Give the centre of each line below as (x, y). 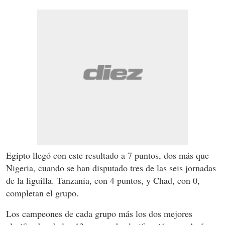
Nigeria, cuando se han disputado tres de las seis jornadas (111, 168)
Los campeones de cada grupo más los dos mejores (99, 214)
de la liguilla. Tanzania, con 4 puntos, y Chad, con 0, (103, 181)
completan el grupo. (42, 193)
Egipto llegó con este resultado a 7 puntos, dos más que (107, 155)
